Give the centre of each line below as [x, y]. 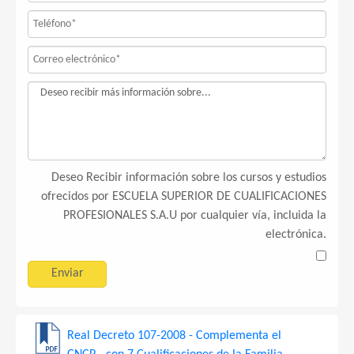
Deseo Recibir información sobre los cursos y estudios [189, 178]
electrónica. [296, 235]
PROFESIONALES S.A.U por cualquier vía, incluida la [195, 216]
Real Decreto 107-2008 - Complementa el [174, 336]
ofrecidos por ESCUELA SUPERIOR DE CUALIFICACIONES [184, 197]
